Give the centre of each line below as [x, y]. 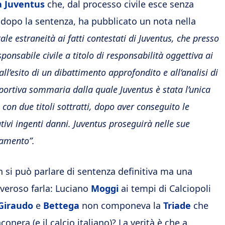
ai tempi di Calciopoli [165, 188]
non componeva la [121, 205]
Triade [177, 205]
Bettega [61, 205]
